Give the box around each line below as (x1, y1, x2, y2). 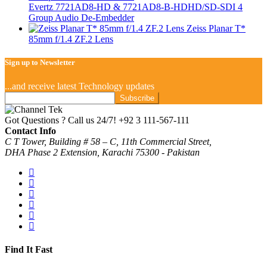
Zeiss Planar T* (187, 23, 246, 34)
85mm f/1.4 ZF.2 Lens (29, 34, 113, 45)
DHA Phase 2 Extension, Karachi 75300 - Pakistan (5, 147, 200, 157)
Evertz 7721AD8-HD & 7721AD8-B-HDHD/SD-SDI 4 (29, 2, 243, 13)
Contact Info (5, 125, 56, 136)
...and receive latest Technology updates (5, 80, 154, 91)
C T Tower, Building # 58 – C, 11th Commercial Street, (5, 136, 212, 147)
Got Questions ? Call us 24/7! (5, 114, 116, 125)
